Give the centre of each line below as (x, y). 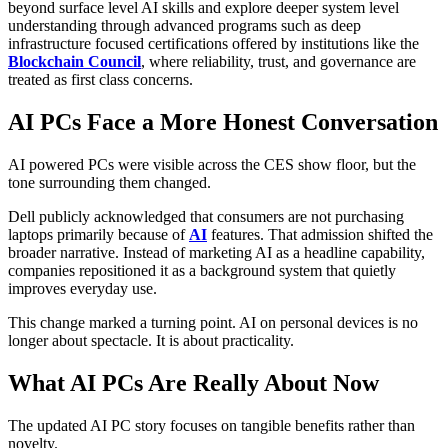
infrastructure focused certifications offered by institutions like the (213, 43)
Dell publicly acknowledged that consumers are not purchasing (206, 216)
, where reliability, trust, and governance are (278, 61)
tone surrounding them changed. (109, 182)
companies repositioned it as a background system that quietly (202, 270)
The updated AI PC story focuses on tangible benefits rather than (211, 425)
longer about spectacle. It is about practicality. (151, 340)
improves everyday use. (82, 288)
